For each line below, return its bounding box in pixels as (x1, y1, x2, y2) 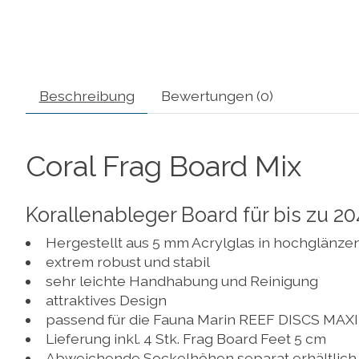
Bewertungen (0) (160, 87, 273, 105)
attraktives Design (45, 291, 167, 309)
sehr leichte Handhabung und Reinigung (45, 272, 318, 289)
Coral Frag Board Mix (26, 149, 301, 184)
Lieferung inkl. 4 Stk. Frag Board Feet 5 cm (45, 329, 326, 347)
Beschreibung (38, 87, 135, 105)
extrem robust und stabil (45, 252, 210, 270)
